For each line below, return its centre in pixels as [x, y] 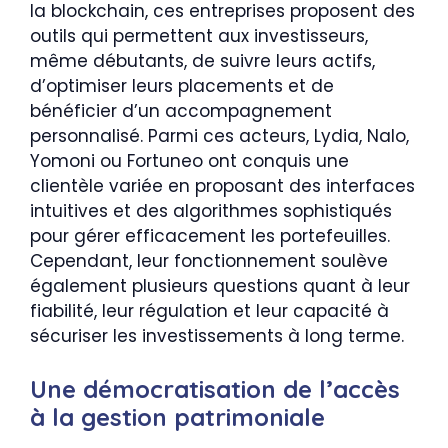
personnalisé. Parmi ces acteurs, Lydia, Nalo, [219, 136]
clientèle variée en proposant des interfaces [222, 186]
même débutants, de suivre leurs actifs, [202, 61]
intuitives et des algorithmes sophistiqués [211, 211]
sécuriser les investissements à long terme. [217, 336]
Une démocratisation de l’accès [215, 388]
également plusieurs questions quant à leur [220, 286]
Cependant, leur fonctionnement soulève [209, 261]
